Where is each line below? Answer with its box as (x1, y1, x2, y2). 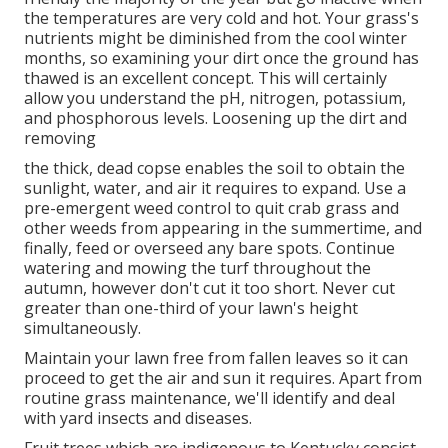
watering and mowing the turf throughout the (24, 257, 371, 280)
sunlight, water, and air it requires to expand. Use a (24, 177, 406, 200)
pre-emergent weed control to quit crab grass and (24, 197, 399, 220)
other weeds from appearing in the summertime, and (24, 217, 422, 240)
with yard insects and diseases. (24, 407, 252, 430)
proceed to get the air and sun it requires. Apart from (24, 367, 422, 390)
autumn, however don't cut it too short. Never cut (24, 277, 395, 300)
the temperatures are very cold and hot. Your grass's (24, 7, 419, 30)
